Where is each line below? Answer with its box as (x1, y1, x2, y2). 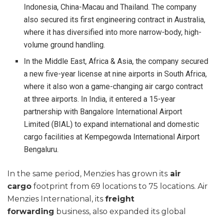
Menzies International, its (7, 194, 105, 203)
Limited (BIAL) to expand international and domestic (24, 119, 200, 129)
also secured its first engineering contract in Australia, (24, 15, 206, 24)
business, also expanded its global (54, 206, 186, 216)
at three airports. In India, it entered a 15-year (24, 94, 176, 104)
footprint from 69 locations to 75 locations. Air (31, 181, 208, 191)
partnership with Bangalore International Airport (24, 107, 183, 116)
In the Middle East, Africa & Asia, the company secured (24, 56, 209, 66)
